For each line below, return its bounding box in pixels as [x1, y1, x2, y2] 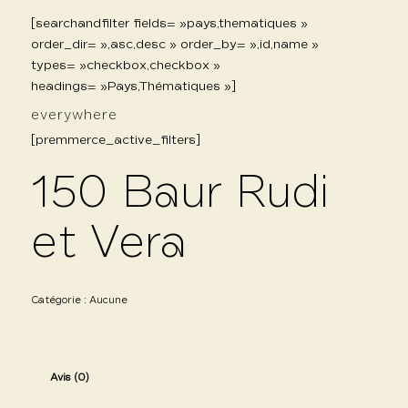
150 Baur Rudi [30, 170, 329, 217]
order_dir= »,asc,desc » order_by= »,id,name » [30, 37, 319, 51]
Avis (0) [49, 372, 89, 383]
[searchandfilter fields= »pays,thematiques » [30, 16, 308, 30]
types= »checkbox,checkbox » [30, 58, 220, 72]
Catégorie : [30, 294, 89, 305]
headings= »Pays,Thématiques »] [30, 79, 236, 93]
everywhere [30, 107, 117, 122]
